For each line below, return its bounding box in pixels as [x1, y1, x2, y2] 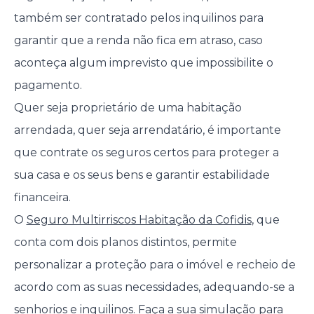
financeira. [13, 191, 71, 205]
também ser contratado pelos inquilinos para [13, 11, 264, 25]
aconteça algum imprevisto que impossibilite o [13, 56, 273, 70]
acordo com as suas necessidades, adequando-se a [13, 280, 294, 294]
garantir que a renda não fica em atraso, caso [13, 34, 263, 48]
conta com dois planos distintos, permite [13, 235, 237, 250]
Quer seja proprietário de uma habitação [13, 101, 242, 115]
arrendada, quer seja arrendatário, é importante [13, 123, 281, 137]
